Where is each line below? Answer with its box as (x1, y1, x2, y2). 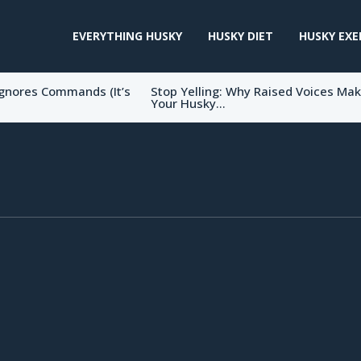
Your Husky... (150, 95, 226, 111)
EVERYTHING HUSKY (72, 28, 182, 44)
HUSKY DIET (207, 28, 273, 44)
